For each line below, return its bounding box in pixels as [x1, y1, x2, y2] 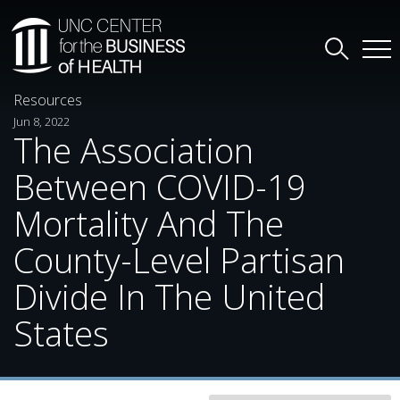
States [13, 310, 109, 356]
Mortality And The [13, 200, 284, 246]
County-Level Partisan [13, 237, 345, 283]
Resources [13, 90, 82, 110]
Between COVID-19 [13, 163, 306, 210]
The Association [13, 127, 254, 173]
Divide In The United [13, 273, 325, 320]
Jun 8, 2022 [13, 113, 70, 129]
